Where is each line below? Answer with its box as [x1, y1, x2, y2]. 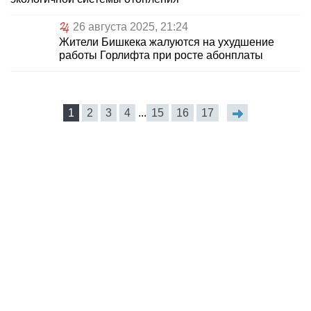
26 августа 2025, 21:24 [73, 21, 188, 33]
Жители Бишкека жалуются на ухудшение [59, 36, 274, 49]
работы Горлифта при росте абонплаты [59, 49, 263, 62]
